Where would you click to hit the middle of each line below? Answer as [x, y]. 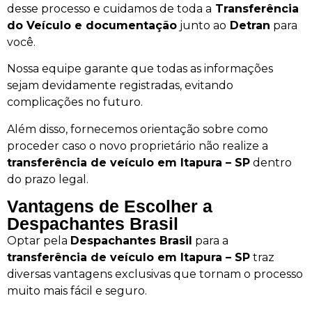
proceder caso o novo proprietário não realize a [138, 146]
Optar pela [39, 241]
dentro [271, 162]
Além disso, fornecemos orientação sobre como [138, 129]
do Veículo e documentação [92, 26]
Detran [248, 26]
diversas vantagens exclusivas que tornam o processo [155, 274]
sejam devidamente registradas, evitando [120, 86]
